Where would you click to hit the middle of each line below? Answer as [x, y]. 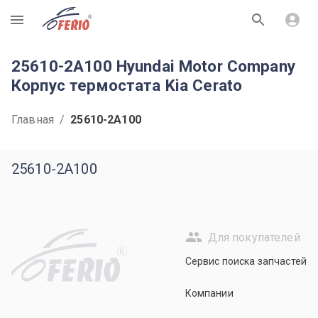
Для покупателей [254, 237]
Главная [33, 120]
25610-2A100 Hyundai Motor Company [153, 66]
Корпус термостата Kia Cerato [127, 85]
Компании [209, 293]
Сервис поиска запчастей [246, 261]
